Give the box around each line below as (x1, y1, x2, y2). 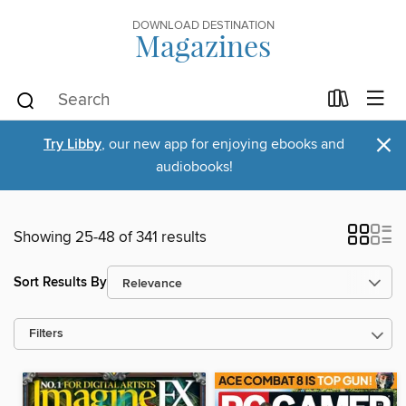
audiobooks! (155, 158, 233, 176)
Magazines (135, 25, 271, 64)
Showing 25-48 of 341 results (14, 227, 207, 247)
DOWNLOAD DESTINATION (131, 18, 275, 33)
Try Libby (43, 135, 101, 154)
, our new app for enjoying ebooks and (101, 135, 344, 153)
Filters (29, 326, 63, 342)
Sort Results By (14, 273, 107, 291)
